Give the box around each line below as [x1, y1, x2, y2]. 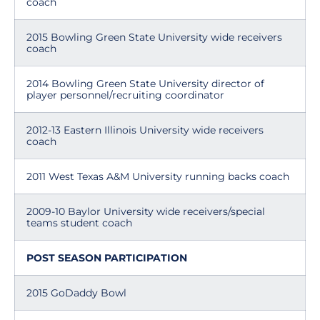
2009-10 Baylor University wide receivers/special [26, 205, 265, 218]
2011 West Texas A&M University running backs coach [26, 170, 289, 183]
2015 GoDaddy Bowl [26, 286, 126, 299]
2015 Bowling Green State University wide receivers [26, 31, 282, 44]
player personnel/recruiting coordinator [26, 89, 224, 101]
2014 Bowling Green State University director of [26, 77, 264, 90]
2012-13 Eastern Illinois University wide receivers [26, 124, 264, 136]
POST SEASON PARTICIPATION [26, 251, 187, 264]
